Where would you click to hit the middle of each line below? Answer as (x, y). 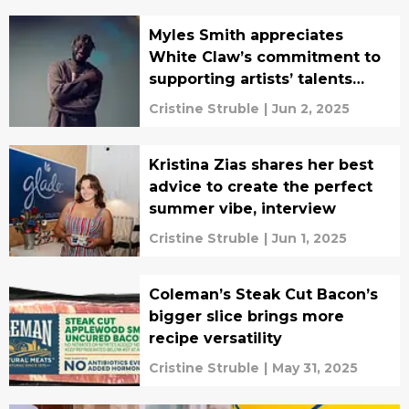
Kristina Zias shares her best (261, 164)
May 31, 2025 (315, 367)
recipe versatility (215, 338)
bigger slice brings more (246, 316)
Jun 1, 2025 (309, 238)
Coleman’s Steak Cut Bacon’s (263, 294)
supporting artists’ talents (250, 79)
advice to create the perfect (260, 186)
